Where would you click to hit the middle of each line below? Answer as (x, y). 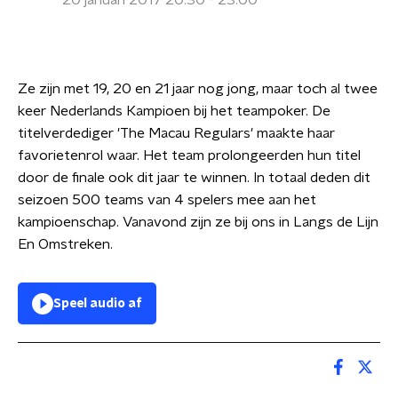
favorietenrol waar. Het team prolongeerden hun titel (189, 155)
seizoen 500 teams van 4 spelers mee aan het (167, 200)
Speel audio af (98, 304)
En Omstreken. (65, 244)
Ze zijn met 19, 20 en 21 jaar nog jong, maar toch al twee (198, 89)
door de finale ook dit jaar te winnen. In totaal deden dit (194, 178)
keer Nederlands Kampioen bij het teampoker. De (174, 111)
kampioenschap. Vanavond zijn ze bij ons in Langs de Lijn (198, 222)
